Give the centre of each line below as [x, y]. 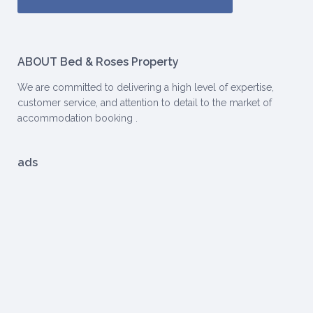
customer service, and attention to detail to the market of [145, 103]
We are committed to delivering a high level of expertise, [146, 88]
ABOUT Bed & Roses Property [98, 62]
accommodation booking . [78, 118]
